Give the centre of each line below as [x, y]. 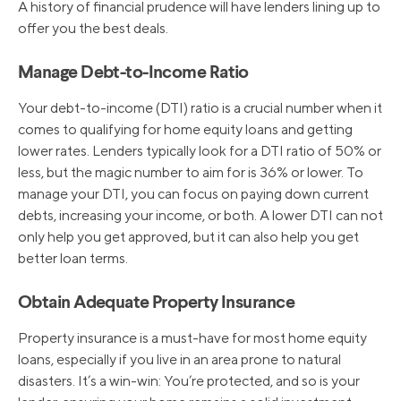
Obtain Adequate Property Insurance [156, 304]
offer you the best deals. [93, 29]
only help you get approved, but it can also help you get [188, 237]
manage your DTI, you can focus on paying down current [193, 194]
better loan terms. [73, 259]
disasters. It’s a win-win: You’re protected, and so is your [189, 381]
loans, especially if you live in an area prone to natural [179, 360]
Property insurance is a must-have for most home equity [192, 338]
